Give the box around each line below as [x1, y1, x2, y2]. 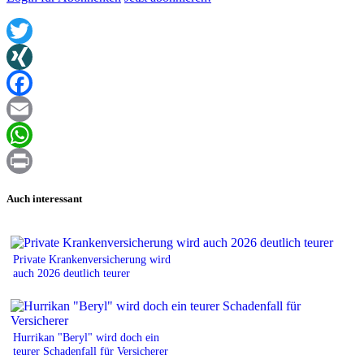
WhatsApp [6, 154, 62, 168]
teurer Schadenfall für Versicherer [13, 344, 168, 357]
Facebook [6, 102, 57, 116]
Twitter [6, 50, 43, 64]
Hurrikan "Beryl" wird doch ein [13, 330, 159, 344]
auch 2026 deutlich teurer [13, 266, 133, 279]
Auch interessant [6, 192, 82, 205]
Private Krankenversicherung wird [13, 252, 171, 266]
